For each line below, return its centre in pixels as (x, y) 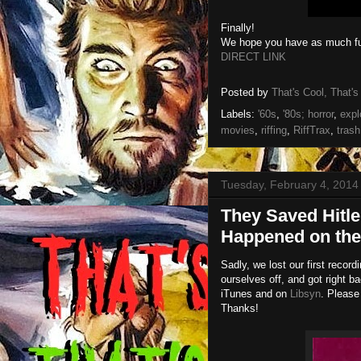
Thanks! (240, 308)
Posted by (246, 93)
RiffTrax (312, 130)
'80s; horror (308, 114)
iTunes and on (255, 294)
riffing (274, 130)
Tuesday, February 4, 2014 (290, 185)
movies (238, 130)
